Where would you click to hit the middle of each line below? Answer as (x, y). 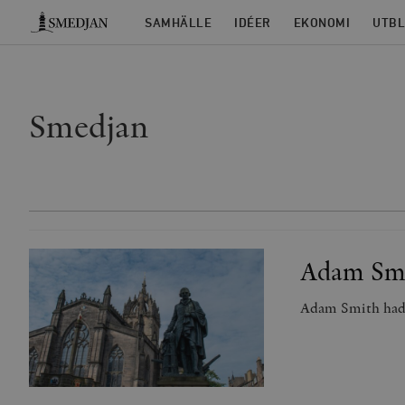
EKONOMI (321, 23)
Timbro (46, 15)
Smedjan (89, 126)
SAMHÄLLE (178, 23)
